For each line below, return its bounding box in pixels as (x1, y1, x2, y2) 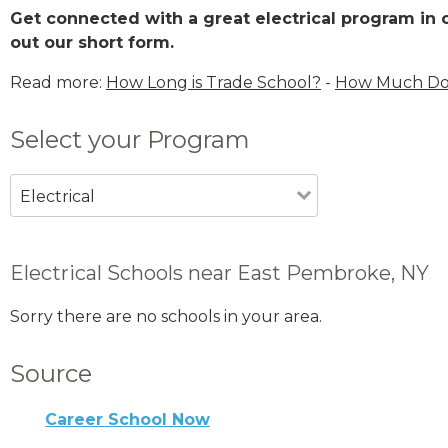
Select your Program (10, 124, 250, 154)
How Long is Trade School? (106, 72, 321, 92)
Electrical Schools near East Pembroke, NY (10, 260, 429, 285)
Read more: (10, 72, 106, 92)
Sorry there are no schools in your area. (10, 306, 322, 326)
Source (10, 358, 92, 388)
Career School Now (45, 409, 210, 429)
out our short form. (10, 32, 174, 52)
